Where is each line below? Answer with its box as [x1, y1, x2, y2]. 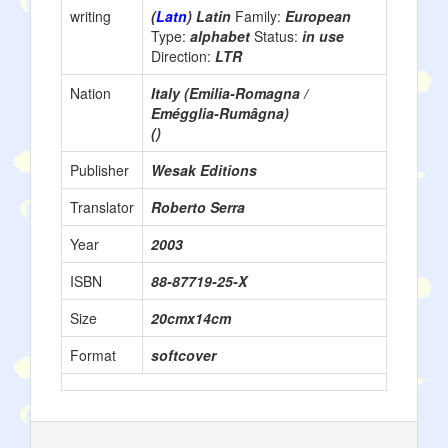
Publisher [70, 160, 129, 180]
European [285, 6, 351, 26]
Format [70, 345, 116, 365]
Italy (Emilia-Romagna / [151, 83, 308, 103]
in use [302, 26, 344, 46]
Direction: [151, 46, 215, 66]
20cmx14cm [151, 308, 231, 328]
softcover [151, 345, 216, 365]
